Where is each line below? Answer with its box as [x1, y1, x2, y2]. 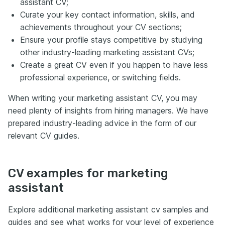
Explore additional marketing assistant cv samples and [8, 204, 209, 214]
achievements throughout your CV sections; [20, 22, 182, 32]
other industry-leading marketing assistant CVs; [20, 47, 194, 57]
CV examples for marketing [8, 166, 168, 180]
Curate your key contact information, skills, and [20, 9, 195, 20]
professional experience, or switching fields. [20, 72, 181, 82]
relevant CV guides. [8, 130, 79, 141]
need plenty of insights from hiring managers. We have [8, 105, 208, 116]
